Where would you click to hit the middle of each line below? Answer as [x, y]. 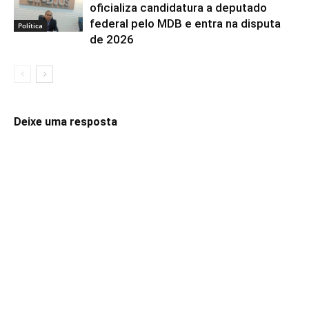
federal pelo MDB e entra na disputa [185, 23]
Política [30, 25]
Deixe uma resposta [66, 122]
